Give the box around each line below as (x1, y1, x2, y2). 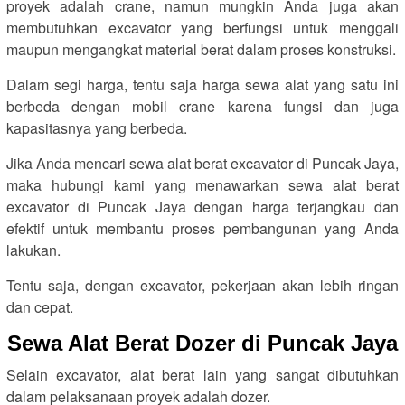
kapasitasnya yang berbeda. (6, 118, 187, 138)
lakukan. (6, 240, 61, 260)
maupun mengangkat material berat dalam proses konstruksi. (6, 39, 396, 60)
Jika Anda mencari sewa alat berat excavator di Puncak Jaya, (6, 153, 399, 174)
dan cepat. (6, 297, 73, 317)
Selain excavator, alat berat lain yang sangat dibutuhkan (6, 364, 399, 385)
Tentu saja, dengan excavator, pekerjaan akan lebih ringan (6, 275, 399, 296)
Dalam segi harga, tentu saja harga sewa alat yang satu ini (6, 74, 399, 95)
